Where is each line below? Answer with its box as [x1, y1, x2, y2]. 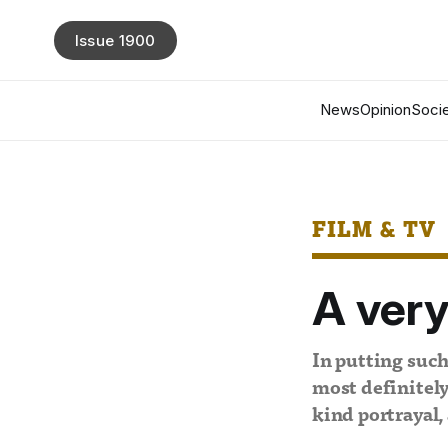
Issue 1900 [74, 30, 156, 50]
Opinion [359, 100, 411, 119]
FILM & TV [312, 215, 437, 242]
